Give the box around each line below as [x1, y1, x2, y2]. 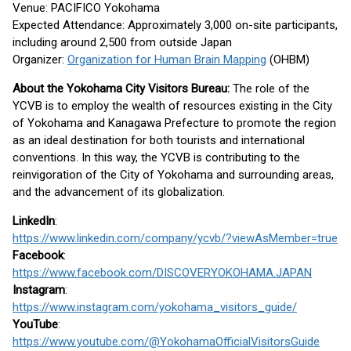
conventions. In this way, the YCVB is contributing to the [13, 150, 300, 165]
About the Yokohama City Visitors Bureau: [13, 81, 230, 96]
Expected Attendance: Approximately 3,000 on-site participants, [13, 18, 338, 32]
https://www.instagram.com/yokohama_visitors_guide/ [13, 300, 297, 314]
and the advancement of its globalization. [13, 185, 225, 199]
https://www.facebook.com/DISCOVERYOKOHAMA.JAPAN [13, 266, 312, 280]
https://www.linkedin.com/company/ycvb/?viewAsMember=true [13, 231, 338, 245]
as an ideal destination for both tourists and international [13, 133, 305, 147]
